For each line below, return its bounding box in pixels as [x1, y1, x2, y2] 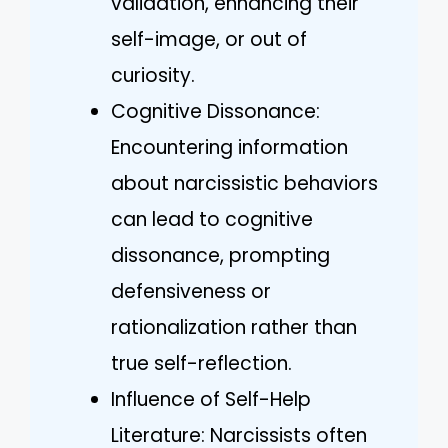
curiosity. [111, 61, 195, 89]
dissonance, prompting [111, 241, 330, 269]
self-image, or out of [111, 25, 307, 53]
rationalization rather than [111, 313, 357, 341]
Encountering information [111, 133, 348, 161]
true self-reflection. [111, 349, 292, 377]
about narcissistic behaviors [111, 169, 378, 197]
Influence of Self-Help [111, 385, 311, 413]
